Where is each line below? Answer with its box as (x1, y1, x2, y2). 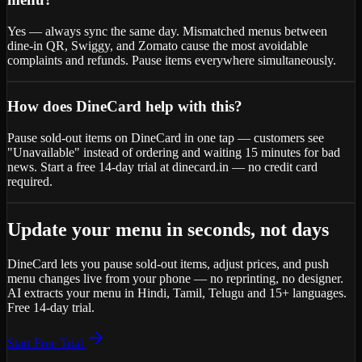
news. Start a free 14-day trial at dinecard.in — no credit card (7, 159, 318, 174)
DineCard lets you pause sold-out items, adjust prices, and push (7, 257, 329, 271)
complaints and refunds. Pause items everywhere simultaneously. (7, 53, 336, 68)
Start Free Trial (7, 336, 86, 351)
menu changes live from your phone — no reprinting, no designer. (7, 271, 343, 286)
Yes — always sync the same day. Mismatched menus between (7, 24, 327, 39)
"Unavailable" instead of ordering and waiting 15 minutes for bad (7, 145, 340, 159)
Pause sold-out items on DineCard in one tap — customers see (7, 130, 324, 145)
